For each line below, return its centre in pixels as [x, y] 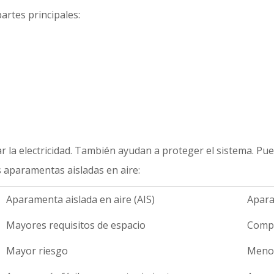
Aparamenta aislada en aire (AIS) [80, 199]
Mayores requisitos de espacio [76, 225]
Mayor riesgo [37, 251]
